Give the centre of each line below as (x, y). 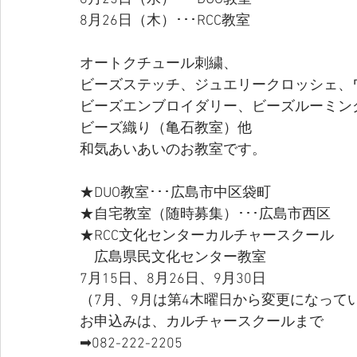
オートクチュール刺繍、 (159, 64)
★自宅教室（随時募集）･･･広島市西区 (205, 215)
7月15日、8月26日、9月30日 (173, 279)
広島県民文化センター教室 (173, 258)
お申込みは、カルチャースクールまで (202, 322)
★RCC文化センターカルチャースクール (207, 236)
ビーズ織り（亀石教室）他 (166, 129)
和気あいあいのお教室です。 (173, 150)
